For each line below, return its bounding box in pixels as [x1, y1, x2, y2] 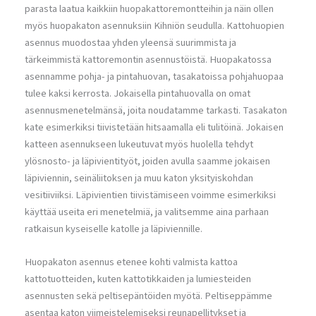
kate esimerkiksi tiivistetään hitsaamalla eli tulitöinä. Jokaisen [25, 119, 284, 135]
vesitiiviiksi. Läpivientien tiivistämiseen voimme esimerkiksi [25, 187, 276, 202]
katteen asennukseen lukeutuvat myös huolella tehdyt [25, 136, 253, 152]
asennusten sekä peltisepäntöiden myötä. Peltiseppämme [25, 288, 272, 304]
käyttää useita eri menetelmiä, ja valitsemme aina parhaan [25, 204, 269, 219]
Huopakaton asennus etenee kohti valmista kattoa [25, 255, 238, 270]
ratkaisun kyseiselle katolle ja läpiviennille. [25, 221, 202, 236]
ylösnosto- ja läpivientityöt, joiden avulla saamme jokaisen [25, 153, 270, 169]
